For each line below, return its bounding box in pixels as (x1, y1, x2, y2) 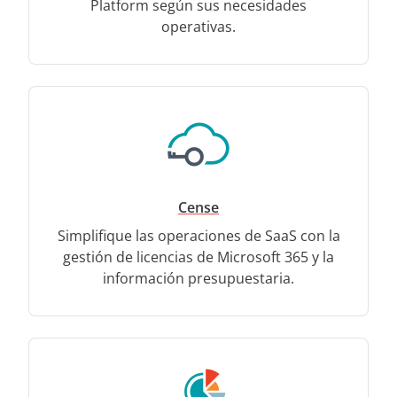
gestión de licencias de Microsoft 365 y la (63, 246, 334, 267)
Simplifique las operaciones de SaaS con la (57, 225, 340, 245)
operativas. (161, 16, 236, 36)
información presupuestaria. (103, 268, 294, 288)
